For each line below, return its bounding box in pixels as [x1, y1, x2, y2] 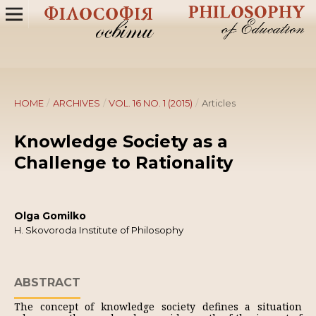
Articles [201, 97, 236, 109]
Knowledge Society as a [14, 131, 228, 152]
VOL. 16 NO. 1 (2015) [109, 97, 193, 109]
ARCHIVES [52, 97, 100, 109]
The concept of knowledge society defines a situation [14, 300, 302, 313]
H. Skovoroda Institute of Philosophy [14, 224, 183, 236]
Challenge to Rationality [14, 152, 233, 173]
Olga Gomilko [14, 209, 86, 222]
